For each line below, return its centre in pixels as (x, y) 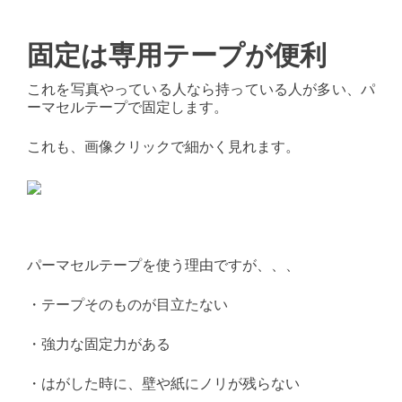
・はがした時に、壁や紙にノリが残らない (163, 383)
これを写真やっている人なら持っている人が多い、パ (201, 88)
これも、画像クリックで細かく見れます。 (163, 146)
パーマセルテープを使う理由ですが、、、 (163, 264)
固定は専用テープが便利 (177, 55)
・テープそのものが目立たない (127, 304)
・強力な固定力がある (99, 343)
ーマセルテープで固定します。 (127, 106)
